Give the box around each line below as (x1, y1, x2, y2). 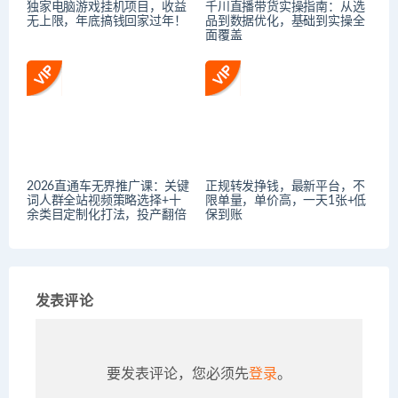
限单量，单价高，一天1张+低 (205, 195, 367, 208)
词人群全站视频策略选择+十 (27, 195, 181, 208)
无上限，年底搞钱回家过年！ (27, 14, 187, 28)
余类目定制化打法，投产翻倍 (27, 209, 187, 222)
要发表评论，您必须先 (107, 367, 249, 382)
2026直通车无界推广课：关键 (27, 180, 190, 194)
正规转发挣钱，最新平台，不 (205, 180, 365, 194)
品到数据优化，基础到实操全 (205, 14, 365, 28)
